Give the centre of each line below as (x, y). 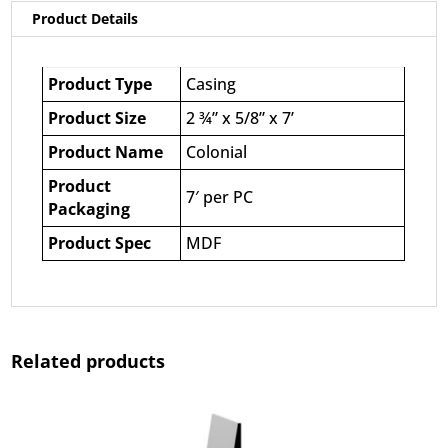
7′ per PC (220, 196)
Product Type (100, 83)
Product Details (85, 18)
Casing (211, 83)
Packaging (89, 208)
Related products (88, 360)
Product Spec (100, 242)
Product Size (97, 117)
